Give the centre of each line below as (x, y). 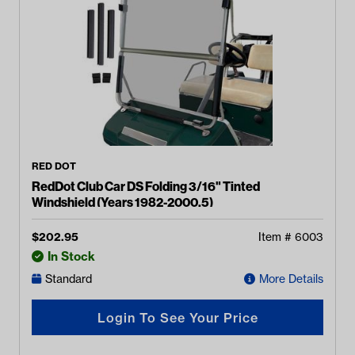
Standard (69, 279)
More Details (291, 279)
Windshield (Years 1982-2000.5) (122, 202)
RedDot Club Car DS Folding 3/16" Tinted (146, 186)
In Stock (71, 256)
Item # (277, 237)
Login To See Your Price (177, 317)
